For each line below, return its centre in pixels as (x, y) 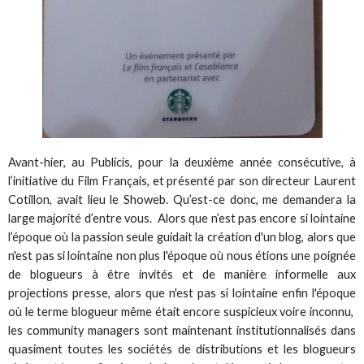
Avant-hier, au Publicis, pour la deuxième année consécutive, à (182, 162)
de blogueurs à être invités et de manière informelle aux (182, 275)
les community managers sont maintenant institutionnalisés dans (182, 331)
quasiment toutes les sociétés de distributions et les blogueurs (182, 349)
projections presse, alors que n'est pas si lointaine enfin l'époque (182, 293)
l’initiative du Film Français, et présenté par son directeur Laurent (182, 181)
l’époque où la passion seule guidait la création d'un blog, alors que (182, 237)
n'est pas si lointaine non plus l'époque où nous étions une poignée (182, 256)
